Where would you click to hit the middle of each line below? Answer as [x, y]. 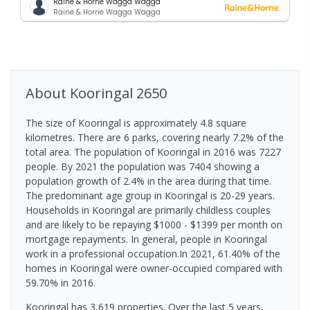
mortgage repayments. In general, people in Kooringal [146, 239]
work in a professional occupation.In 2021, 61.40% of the [153, 253]
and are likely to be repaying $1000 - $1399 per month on [154, 224]
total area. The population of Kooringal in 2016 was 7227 [153, 152]
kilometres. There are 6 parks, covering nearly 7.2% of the [155, 137]
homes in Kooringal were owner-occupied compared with [154, 268]
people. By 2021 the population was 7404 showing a [143, 166]
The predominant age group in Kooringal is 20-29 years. [150, 195]
